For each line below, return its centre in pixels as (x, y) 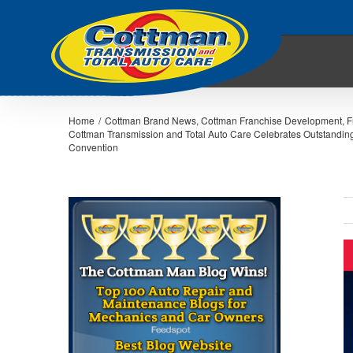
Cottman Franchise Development (271, 120)
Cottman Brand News (150, 120)
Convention (93, 147)
